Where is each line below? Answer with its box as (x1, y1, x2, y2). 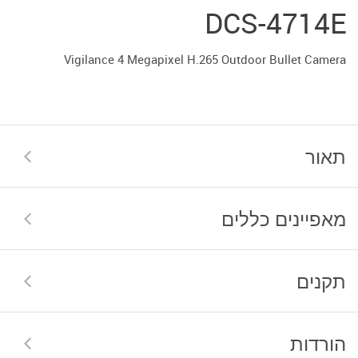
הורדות (290, 329, 346, 356)
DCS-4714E (205, 3, 346, 42)
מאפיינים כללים (221, 205, 346, 232)
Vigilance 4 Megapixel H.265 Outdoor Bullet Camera (64, 50, 346, 67)
